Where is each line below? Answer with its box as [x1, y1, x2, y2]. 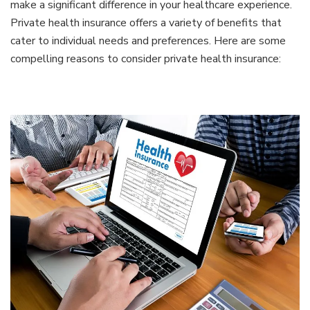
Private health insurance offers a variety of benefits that [10, 15, 282, 31]
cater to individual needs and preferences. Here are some [10, 33, 286, 49]
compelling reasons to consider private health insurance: [10, 51, 281, 67]
